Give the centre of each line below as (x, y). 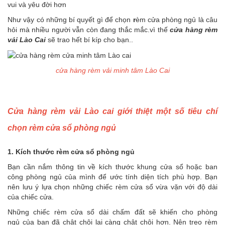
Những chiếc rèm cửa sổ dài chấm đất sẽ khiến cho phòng (113, 212)
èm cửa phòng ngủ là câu (177, 20)
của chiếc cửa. (31, 197)
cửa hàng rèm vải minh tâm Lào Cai (113, 71)
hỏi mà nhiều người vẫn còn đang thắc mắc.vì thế (89, 30)
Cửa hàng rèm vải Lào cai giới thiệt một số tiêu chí (113, 111)
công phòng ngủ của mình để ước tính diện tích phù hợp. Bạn (113, 177)
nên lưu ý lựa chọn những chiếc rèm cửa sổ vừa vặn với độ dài (113, 187)
